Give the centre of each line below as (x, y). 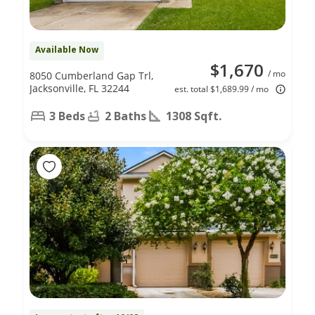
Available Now (67, 49)
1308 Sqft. (194, 116)
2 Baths (126, 116)
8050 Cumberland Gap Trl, (91, 75)
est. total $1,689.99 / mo (221, 89)
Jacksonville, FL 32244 (79, 88)
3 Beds (67, 116)
